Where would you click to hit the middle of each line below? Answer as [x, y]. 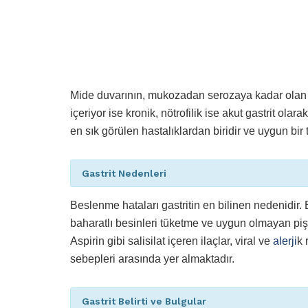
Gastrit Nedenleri [124, 174]
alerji [285, 241]
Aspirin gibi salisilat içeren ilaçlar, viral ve [172, 241]
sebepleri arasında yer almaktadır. [152, 259]
